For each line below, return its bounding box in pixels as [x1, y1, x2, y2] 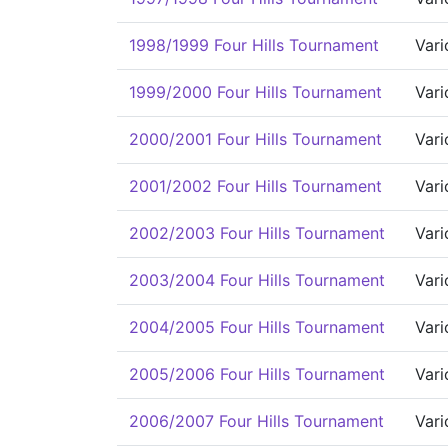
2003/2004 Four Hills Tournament [129, 270, 385, 290]
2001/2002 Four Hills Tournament [129, 176, 382, 196]
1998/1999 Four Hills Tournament [129, 35, 379, 55]
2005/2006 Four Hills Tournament [129, 364, 385, 384]
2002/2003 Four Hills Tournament [129, 223, 385, 243]
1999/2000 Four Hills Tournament [129, 82, 382, 102]
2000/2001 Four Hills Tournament [129, 129, 382, 149]
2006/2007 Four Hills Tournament [129, 411, 384, 431]
